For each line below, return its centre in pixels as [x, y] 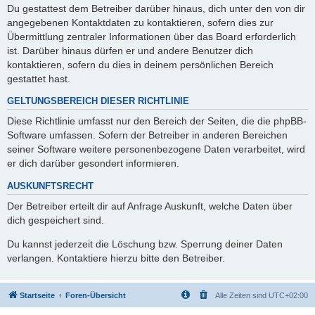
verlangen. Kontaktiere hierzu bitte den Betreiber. [116, 258]
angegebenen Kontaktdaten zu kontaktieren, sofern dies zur [140, 22]
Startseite [37, 295]
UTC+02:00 [288, 295]
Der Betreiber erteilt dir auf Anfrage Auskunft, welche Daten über [150, 206]
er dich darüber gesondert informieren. [93, 163]
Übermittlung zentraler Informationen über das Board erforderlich [152, 36]
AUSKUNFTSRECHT [50, 186]
